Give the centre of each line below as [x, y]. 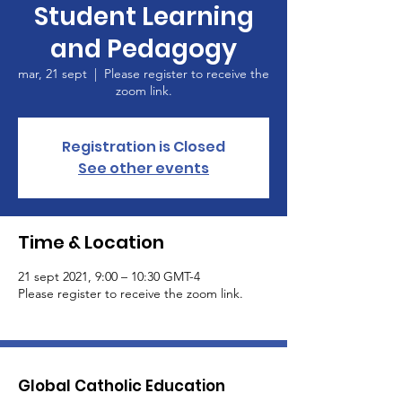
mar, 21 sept [52, 74]
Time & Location [91, 242]
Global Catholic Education [122, 386]
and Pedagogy [144, 49]
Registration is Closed [144, 147]
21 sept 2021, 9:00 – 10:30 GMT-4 [109, 276]
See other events [144, 168]
